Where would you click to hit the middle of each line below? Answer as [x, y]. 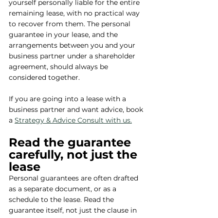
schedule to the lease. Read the [62, 200]
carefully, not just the [75, 155]
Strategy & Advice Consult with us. [73, 120]
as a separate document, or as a [64, 189]
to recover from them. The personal [71, 24]
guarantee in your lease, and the [64, 35]
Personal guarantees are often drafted [74, 178]
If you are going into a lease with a [68, 99]
